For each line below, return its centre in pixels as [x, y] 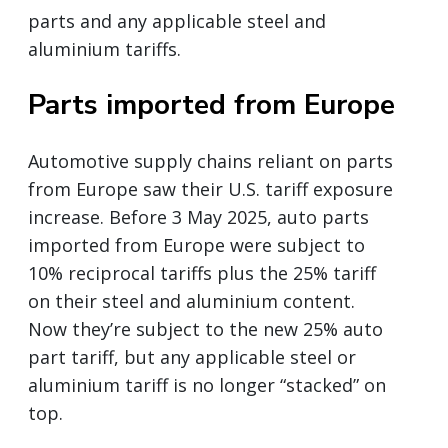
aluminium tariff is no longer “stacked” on [207, 384]
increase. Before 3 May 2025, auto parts [198, 216]
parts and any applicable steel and [177, 20]
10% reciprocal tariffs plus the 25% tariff [202, 272]
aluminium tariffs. [104, 48]
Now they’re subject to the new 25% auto [205, 328]
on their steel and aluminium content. [191, 300]
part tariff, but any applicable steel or [192, 356]
